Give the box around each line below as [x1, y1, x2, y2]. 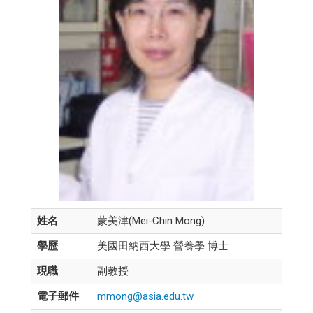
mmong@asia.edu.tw [96, 289, 194, 303]
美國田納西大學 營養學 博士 [96, 239, 228, 252]
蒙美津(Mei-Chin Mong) [96, 214, 205, 227]
